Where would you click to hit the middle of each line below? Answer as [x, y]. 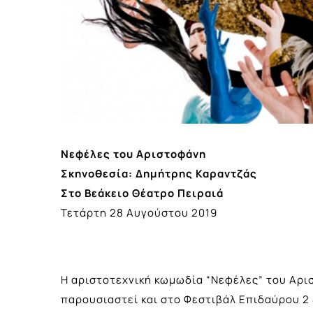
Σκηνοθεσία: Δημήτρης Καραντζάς [159, 173]
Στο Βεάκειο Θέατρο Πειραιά [142, 193]
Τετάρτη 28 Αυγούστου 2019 [139, 212]
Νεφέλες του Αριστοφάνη [133, 154]
